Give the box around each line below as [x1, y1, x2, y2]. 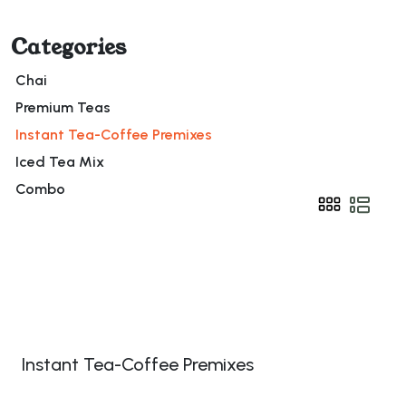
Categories [11, 32, 126, 62]
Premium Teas [15, 98, 111, 116]
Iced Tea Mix [15, 152, 104, 170]
